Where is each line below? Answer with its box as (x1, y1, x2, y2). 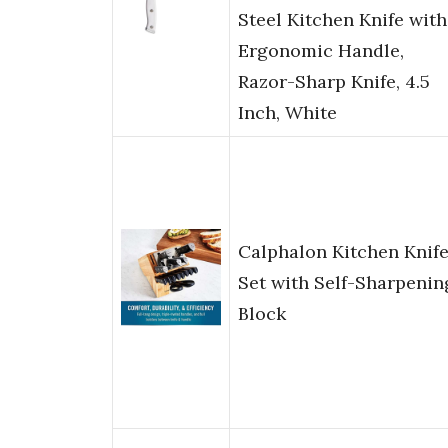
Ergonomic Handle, (238, 39, 404, 63)
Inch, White (238, 101, 337, 125)
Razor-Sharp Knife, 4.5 (238, 70, 430, 94)
